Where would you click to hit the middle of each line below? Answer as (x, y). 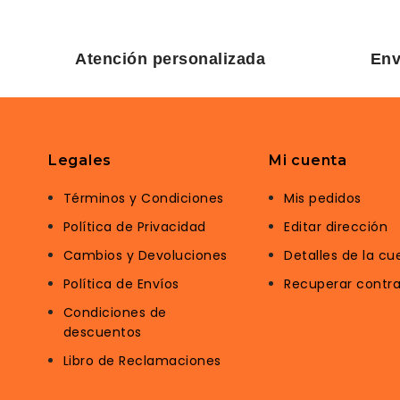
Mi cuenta (308, 160)
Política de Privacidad (134, 226)
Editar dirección (336, 226)
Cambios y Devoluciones (145, 255)
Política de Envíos (121, 283)
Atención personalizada (170, 58)
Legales (79, 160)
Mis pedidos (323, 198)
